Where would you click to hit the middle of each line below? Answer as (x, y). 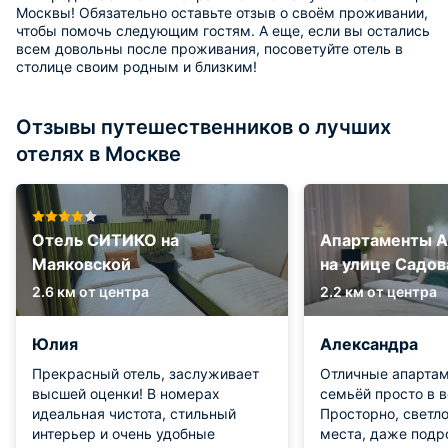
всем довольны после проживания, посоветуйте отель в (209, 48)
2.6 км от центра (90, 291)
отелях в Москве (98, 153)
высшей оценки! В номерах (126, 393)
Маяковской (81, 263)
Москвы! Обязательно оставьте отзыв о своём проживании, (222, 12)
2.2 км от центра (378, 291)
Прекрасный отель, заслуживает (145, 373)
